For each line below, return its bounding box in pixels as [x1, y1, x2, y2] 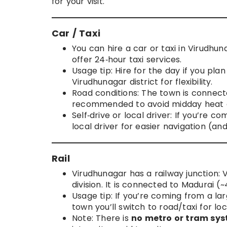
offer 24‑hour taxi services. [72, 54, 182, 66]
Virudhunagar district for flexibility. [72, 76, 213, 88]
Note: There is [72, 212, 131, 224]
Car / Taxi [52, 27, 100, 40]
